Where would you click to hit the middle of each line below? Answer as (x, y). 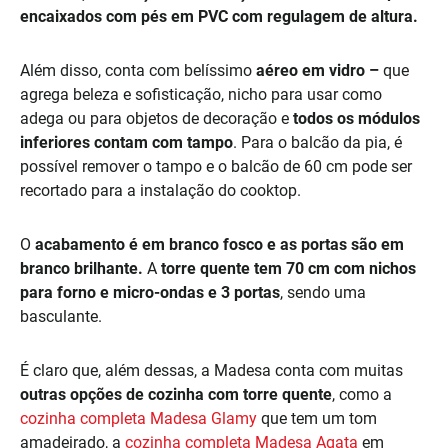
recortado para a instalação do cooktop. (160, 191)
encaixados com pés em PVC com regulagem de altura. (221, 17)
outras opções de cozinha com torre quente (176, 395)
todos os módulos (356, 119)
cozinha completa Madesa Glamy (138, 419)
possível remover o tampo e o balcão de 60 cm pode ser (216, 167)
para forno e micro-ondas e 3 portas (150, 293)
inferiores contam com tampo (126, 143)
